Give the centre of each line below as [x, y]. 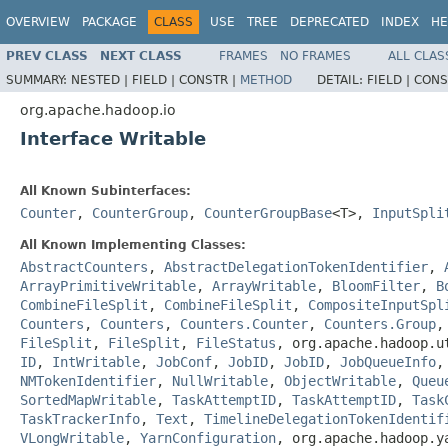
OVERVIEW [38, 22]
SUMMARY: [38, 79]
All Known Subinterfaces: [105, 190]
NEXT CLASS [141, 55]
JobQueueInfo [388, 361]
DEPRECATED [329, 22]
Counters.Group [380, 323]
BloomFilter [376, 285]
